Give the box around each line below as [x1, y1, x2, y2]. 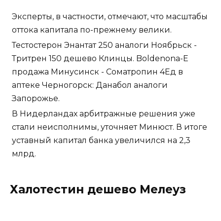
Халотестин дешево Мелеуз [10, 183, 186, 197]
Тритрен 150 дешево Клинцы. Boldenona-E [12, 54, 188, 64]
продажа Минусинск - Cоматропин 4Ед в [12, 67, 183, 77]
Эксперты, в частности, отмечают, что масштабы [12, 12, 208, 22]
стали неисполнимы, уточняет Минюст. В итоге [12, 122, 207, 132]
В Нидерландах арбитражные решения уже [12, 109, 195, 119]
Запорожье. [12, 94, 60, 104]
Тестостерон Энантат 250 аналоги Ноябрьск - [12, 40, 197, 50]
